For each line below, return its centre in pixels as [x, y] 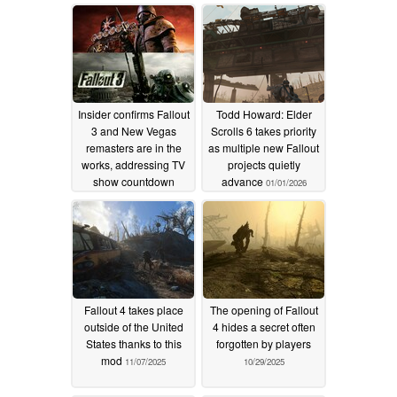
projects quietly [264, 164]
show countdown [133, 181]
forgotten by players [264, 343]
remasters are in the [133, 147]
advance [243, 181]
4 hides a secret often [264, 326]
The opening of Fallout [264, 309]
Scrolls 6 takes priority [264, 130]
